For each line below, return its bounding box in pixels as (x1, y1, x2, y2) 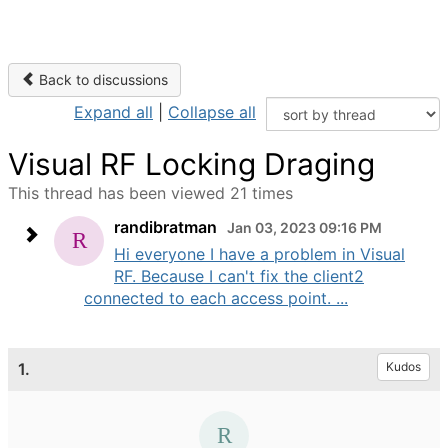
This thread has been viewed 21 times (8, 183, 293, 203)
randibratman (114, 217, 217, 237)
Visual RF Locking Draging (8, 146, 375, 182)
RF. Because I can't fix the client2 (114, 266, 364, 286)
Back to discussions (35, 71, 168, 88)
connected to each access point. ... (84, 288, 348, 308)
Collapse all (168, 102, 256, 122)
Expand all (74, 102, 153, 122)
